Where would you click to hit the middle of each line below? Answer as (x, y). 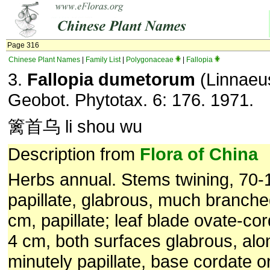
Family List (103, 60)
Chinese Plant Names (44, 60)
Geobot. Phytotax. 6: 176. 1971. (131, 100)
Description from (74, 154)
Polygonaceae (150, 60)
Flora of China (199, 154)
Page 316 (23, 45)
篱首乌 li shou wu (75, 126)
